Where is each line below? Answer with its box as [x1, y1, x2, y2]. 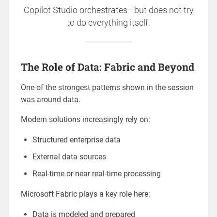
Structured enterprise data [32, 135, 121, 144]
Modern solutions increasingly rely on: [20, 114, 150, 124]
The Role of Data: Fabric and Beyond [20, 60, 194, 74]
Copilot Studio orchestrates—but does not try [23, 5, 194, 15]
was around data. [20, 94, 80, 104]
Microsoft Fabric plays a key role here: [20, 189, 150, 199]
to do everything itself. [67, 17, 150, 28]
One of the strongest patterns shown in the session [20, 82, 194, 92]
